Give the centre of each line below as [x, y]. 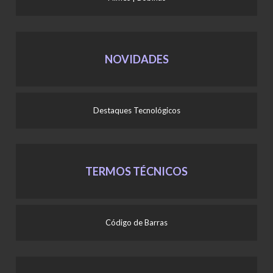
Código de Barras [136, 223]
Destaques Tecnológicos [136, 110]
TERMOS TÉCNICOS [136, 172]
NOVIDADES [136, 59]
